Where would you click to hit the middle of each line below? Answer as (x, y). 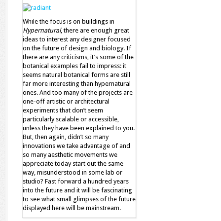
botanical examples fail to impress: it (74, 66)
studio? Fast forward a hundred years (76, 181)
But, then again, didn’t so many (66, 137)
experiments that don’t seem (63, 110)
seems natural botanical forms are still (76, 75)
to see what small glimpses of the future (79, 199)
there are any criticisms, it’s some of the (78, 57)
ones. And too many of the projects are (78, 92)
